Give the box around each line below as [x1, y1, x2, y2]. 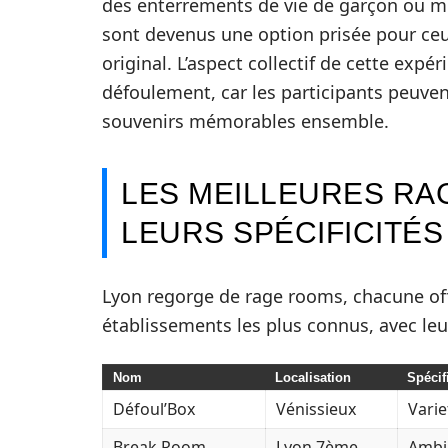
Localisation [275, 370, 351, 385]
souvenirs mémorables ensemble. [102, 109, 389, 133]
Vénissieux [276, 398, 356, 420]
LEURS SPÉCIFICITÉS [121, 216, 443, 249]
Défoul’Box [113, 398, 195, 420]
